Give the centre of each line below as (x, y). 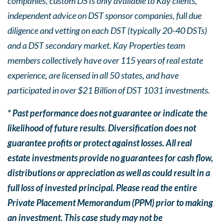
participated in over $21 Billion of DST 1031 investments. (109, 90)
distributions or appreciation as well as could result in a (109, 173)
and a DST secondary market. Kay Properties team (96, 45)
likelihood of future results (56, 128)
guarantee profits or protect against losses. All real (100, 143)
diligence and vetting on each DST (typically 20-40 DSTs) (107, 30)
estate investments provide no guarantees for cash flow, (110, 158)
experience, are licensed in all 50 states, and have (93, 75)
